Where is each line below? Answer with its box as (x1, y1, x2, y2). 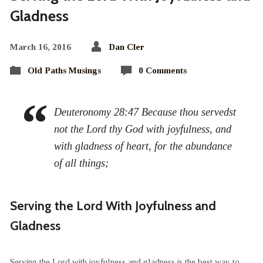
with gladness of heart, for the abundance (54, 140, 232, 152)
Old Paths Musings (27, 65, 101, 75)
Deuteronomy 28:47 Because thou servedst (54, 106, 237, 118)
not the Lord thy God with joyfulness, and (54, 123, 232, 135)
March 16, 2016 (9, 41, 71, 52)
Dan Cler (108, 41, 144, 52)
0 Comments (138, 65, 187, 75)
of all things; (54, 157, 109, 169)
